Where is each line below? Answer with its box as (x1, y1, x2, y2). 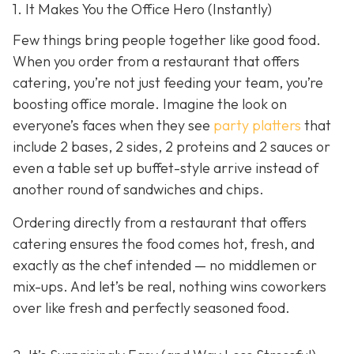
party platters (213, 116, 301, 135)
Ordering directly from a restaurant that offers (13, 213, 307, 232)
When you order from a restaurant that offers (13, 52, 299, 71)
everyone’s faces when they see (13, 116, 213, 135)
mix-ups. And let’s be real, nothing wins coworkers (13, 277, 326, 296)
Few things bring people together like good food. (13, 31, 321, 50)
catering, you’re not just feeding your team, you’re (13, 73, 323, 92)
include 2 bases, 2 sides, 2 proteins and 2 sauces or (13, 137, 330, 156)
